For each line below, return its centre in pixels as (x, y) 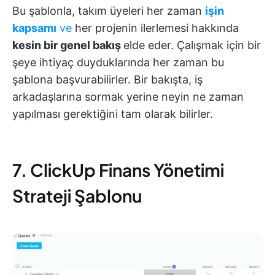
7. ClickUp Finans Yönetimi (118, 170)
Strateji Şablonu (77, 196)
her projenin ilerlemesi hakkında (155, 28)
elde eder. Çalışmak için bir (192, 45)
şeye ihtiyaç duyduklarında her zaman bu (118, 63)
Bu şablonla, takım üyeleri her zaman (109, 11)
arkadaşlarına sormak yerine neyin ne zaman (128, 97)
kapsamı (34, 28)
